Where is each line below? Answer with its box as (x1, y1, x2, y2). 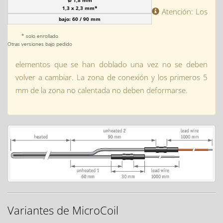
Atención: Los (159, 6, 208, 16)
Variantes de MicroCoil (7, 202, 118, 218)
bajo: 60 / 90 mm (59, 15, 101, 22)
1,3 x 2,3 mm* (62, 4, 97, 11)
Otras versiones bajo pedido (7, 40, 72, 47)
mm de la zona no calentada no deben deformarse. (15, 85, 188, 95)
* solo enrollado (21, 32, 58, 39)
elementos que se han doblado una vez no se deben (15, 59, 208, 69)
